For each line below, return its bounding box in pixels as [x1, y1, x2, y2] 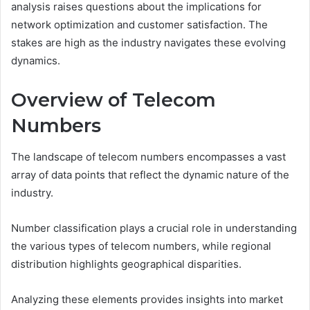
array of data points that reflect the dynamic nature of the [11, 167, 289, 181]
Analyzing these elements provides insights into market [11, 292, 283, 306]
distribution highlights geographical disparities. [11, 257, 241, 271]
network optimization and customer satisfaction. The [11, 18, 268, 32]
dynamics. [11, 54, 60, 68]
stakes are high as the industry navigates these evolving [11, 36, 286, 50]
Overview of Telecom [11, 89, 216, 112]
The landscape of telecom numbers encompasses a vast [11, 149, 286, 163]
